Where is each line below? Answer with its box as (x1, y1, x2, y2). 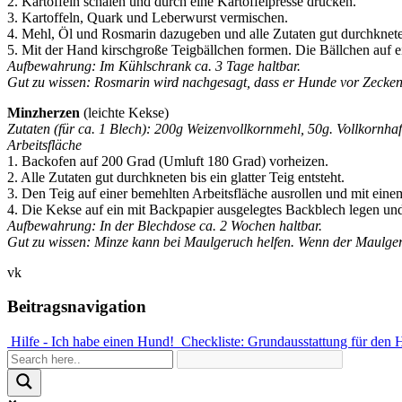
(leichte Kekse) (80, 104, 169, 120)
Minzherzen (7, 104, 80, 120)
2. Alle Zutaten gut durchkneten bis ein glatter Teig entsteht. (7, 169, 345, 185)
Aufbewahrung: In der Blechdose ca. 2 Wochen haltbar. (7, 217, 322, 233)
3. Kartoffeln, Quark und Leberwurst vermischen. (7, 9, 288, 25)
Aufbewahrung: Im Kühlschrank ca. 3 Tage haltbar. (7, 57, 301, 74)
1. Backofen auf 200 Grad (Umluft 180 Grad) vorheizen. (7, 153, 328, 169)
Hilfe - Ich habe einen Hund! (7, 334, 178, 350)
